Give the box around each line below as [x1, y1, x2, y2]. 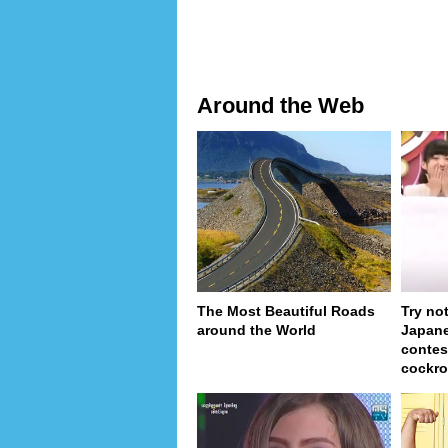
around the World [197, 322, 316, 339]
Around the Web [197, 92, 364, 118]
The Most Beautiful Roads [197, 303, 375, 320]
